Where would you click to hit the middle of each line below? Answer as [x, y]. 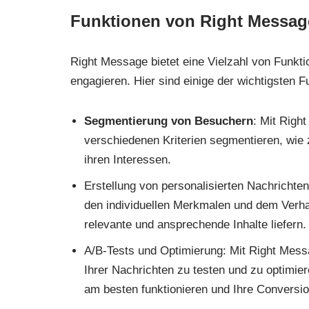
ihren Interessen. [128, 160]
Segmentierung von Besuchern [169, 121]
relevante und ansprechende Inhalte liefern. [195, 225]
